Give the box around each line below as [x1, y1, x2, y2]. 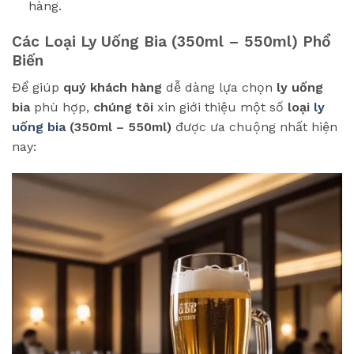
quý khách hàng [63, 80, 162, 96]
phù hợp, [30, 100, 93, 115]
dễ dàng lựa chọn [162, 80, 277, 96]
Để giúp [12, 80, 63, 96]
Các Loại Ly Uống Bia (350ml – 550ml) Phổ [12, 32, 331, 51]
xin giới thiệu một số [153, 100, 288, 115]
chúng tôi [93, 100, 153, 115]
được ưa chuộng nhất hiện [171, 119, 337, 135]
